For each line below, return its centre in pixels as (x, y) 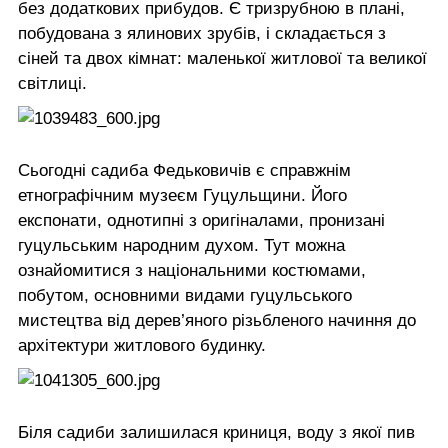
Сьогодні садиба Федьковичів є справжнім (184, 170)
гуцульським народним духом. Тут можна (181, 245)
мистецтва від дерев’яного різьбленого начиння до (217, 320)
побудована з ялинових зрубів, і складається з (202, 33)
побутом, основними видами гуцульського (185, 295)
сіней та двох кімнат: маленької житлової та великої (222, 58)
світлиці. (52, 83)
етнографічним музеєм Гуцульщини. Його (182, 195)
